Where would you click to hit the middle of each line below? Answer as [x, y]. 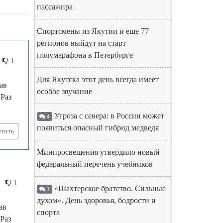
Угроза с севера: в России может [108, 116]
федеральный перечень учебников [95, 164]
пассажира [55, 7]
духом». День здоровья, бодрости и [96, 200]
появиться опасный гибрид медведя [98, 128]
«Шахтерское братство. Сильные [109, 188]
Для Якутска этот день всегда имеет [98, 79]
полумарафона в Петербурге [85, 55]
